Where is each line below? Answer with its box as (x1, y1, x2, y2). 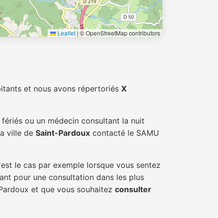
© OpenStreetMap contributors (78, 29, 160, 37)
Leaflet (56, 29, 75, 37)
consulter (115, 184, 151, 194)
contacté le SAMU (90, 128, 159, 138)
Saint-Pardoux (36, 128, 90, 138)
